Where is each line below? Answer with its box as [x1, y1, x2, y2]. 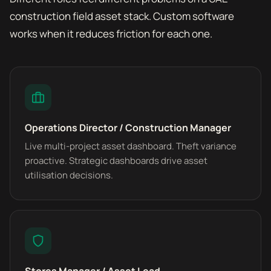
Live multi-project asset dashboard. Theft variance [25, 140, 237, 152]
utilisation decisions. [25, 169, 113, 181]
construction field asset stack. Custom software [10, 9, 234, 23]
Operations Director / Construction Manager [25, 121, 231, 134]
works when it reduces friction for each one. [10, 27, 212, 41]
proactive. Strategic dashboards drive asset [25, 154, 207, 167]
